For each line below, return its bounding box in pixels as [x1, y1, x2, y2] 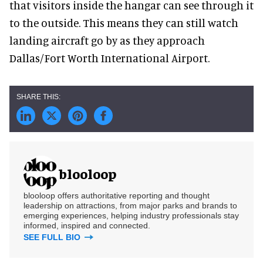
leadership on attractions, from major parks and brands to [23, 201, 237, 210]
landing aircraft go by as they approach [9, 33, 205, 47]
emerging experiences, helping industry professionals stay [23, 211, 239, 220]
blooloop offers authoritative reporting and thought [23, 191, 210, 200]
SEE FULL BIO [23, 232, 83, 242]
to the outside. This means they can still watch [9, 16, 238, 29]
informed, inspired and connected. [23, 221, 150, 230]
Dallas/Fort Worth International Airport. [9, 51, 210, 65]
